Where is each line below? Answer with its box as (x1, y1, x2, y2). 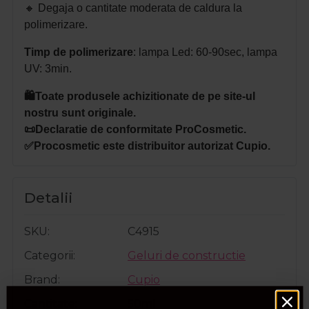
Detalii (24, 189, 72, 207)
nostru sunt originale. (24, 107, 136, 119)
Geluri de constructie (128, 249, 246, 263)
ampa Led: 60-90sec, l (141, 46, 250, 59)
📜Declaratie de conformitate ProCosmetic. (24, 123, 246, 136)
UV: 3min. (24, 63, 72, 75)
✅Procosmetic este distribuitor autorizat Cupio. (24, 140, 270, 152)
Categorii (24, 249, 73, 263)
